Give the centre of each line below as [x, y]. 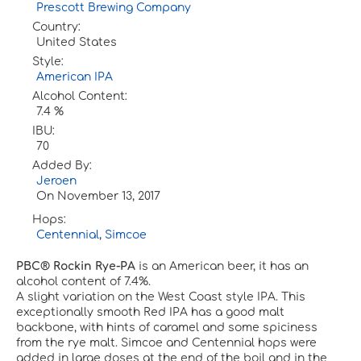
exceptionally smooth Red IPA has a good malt [150, 313]
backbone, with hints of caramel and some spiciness [167, 328]
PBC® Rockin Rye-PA [76, 267]
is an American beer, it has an [222, 267]
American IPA [75, 77]
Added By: [62, 166]
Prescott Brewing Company [114, 8]
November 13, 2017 [109, 197]
